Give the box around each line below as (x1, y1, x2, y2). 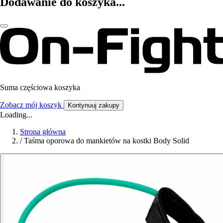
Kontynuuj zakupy (68, 102, 119, 110)
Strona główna (20, 127, 66, 136)
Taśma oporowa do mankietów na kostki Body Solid (24, 136, 189, 145)
